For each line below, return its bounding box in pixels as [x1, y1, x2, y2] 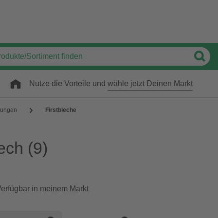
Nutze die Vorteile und [29, 79, 108, 88]
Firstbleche [45, 107, 76, 113]
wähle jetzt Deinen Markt [108, 79, 193, 88]
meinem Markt [40, 184, 89, 193]
